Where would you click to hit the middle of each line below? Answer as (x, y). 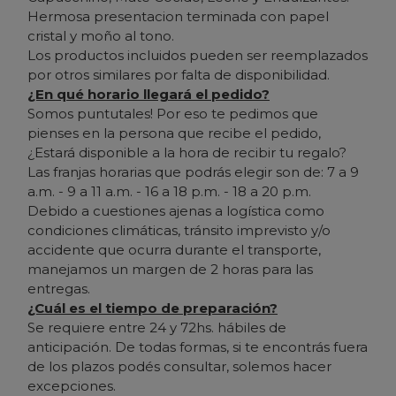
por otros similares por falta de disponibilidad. (179, 74)
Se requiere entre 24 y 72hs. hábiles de (157, 327)
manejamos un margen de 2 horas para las (170, 269)
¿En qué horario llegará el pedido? (148, 94)
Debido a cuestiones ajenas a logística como (176, 210)
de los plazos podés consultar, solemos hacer (179, 366)
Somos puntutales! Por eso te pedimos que (173, 113)
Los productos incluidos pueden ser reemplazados (198, 55)
